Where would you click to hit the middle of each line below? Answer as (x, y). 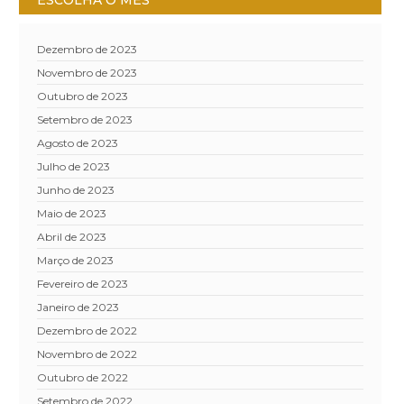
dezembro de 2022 (92, 331)
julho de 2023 (77, 167)
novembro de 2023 (92, 73)
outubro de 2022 (88, 378)
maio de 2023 (77, 214)
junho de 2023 (79, 190)
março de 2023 (81, 261)
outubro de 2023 (88, 96)
